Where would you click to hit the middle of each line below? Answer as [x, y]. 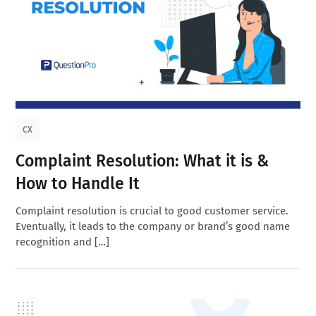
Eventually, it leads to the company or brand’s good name [153, 226]
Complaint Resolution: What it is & [142, 160]
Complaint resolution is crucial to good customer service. [152, 211]
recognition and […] [63, 242]
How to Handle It [78, 183]
